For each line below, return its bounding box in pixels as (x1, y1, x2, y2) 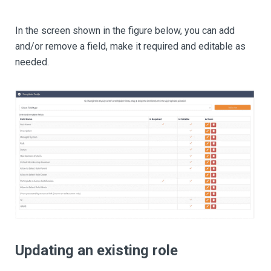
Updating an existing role (15, 242, 178, 260)
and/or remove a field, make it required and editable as (15, 40, 246, 52)
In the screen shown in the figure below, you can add (15, 24, 235, 36)
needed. (15, 56, 49, 68)
